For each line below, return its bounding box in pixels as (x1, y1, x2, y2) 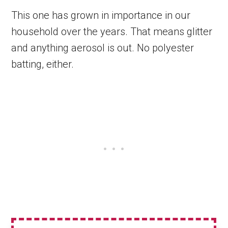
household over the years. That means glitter (11, 25, 213, 38)
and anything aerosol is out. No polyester (11, 42, 194, 54)
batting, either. (11, 58, 74, 70)
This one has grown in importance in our (11, 9, 191, 21)
